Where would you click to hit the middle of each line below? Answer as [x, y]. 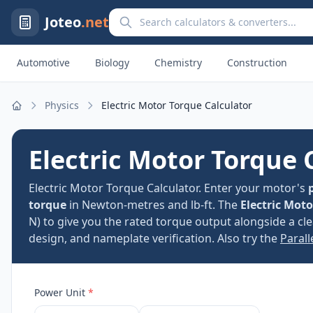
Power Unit [61, 292]
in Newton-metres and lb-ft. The [153, 205]
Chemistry [178, 63]
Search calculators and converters [198, 16]
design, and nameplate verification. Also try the [154, 238]
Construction [257, 63]
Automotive [43, 63]
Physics [62, 105]
